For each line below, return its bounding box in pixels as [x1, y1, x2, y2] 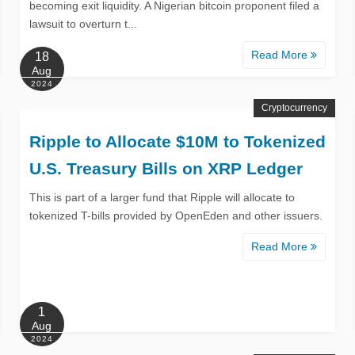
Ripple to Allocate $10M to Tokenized [29, 132, 326, 151]
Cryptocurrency [261, 101, 328, 113]
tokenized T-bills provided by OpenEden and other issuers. [29, 208, 323, 222]
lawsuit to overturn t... [29, 17, 137, 30]
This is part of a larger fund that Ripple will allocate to [29, 190, 295, 204]
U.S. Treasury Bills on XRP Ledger [29, 158, 303, 177]
